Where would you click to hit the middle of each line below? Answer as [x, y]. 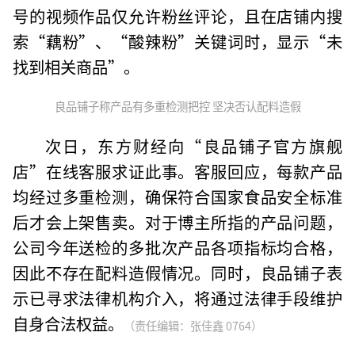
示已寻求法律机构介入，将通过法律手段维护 [177, 298]
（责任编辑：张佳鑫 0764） [193, 325]
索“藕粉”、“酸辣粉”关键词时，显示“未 [177, 41]
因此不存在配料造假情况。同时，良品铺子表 [177, 272]
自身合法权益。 [69, 323]
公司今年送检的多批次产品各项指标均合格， [177, 247]
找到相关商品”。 [76, 66]
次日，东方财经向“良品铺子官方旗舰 [193, 145]
